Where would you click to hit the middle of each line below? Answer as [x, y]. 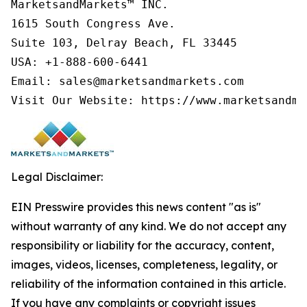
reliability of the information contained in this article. [148, 284]
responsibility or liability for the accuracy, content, [143, 245]
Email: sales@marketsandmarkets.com [127, 81]
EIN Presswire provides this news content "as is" [136, 207]
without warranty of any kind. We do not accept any [149, 226]
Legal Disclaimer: [57, 177]
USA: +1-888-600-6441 [79, 62]
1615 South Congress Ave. [93, 24]
